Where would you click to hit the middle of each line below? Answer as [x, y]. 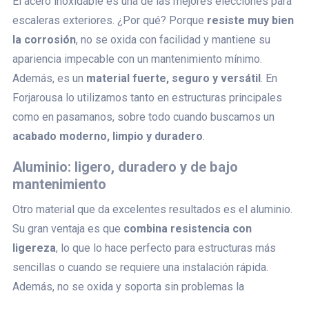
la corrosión [44, 39]
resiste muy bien [250, 20]
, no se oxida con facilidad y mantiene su [173, 39]
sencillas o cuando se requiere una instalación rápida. [140, 267]
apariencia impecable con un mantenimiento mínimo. [137, 59]
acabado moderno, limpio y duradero [108, 136]
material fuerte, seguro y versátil [173, 78]
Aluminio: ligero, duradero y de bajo [125, 167]
